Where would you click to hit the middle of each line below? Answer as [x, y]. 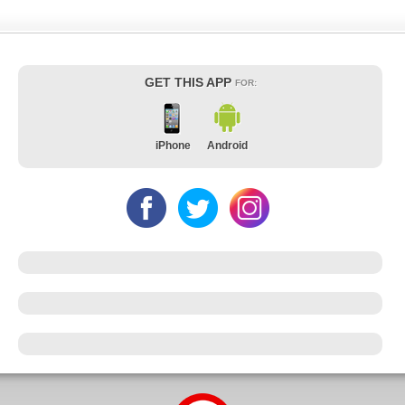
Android [227, 145]
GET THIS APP [189, 82]
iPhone [173, 145]
